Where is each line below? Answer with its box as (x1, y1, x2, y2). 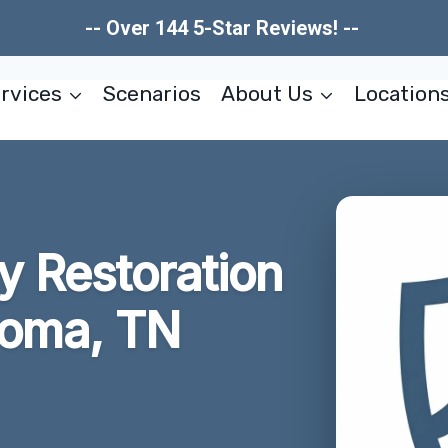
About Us (220, 81, 313, 107)
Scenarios (103, 81, 202, 107)
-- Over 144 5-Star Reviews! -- (84, 16, 364, 40)
